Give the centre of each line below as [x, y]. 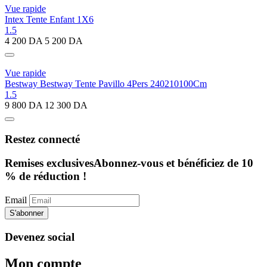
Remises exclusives [49, 163]
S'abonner [27, 213]
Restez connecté [42, 139]
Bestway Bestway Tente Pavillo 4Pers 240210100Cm [106, 83]
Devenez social [40, 237]
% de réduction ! [46, 176]
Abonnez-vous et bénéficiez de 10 [173, 163]
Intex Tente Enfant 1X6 [49, 19]
